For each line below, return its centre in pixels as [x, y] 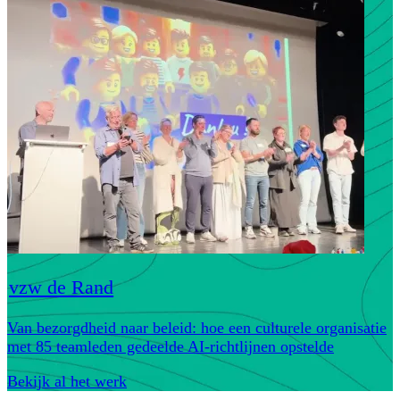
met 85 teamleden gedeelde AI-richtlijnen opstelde [171, 346]
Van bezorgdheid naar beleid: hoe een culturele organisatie [197, 327]
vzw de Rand [62, 288]
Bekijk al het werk [67, 382]
